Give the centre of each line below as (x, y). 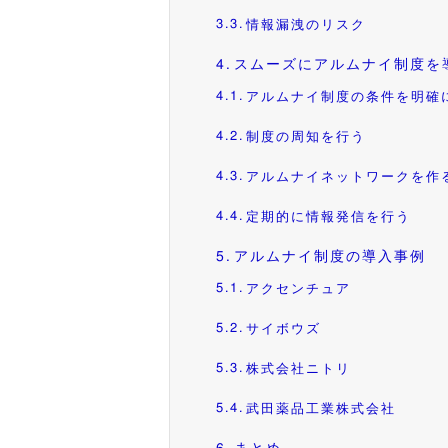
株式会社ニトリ (299, 370)
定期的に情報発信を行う (329, 218)
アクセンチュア (299, 290)
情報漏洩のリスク (306, 26)
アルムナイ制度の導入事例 (330, 257)
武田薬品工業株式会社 (321, 410)
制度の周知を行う (306, 138)
